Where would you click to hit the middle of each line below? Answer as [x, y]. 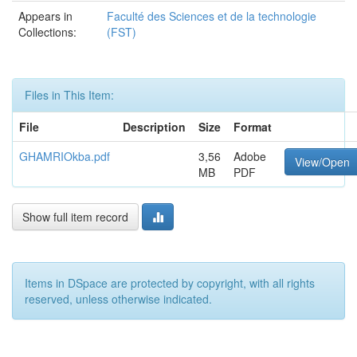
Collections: [47, 32]
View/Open [322, 162]
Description [154, 127]
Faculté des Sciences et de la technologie [212, 16]
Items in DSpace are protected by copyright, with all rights [170, 283]
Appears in [45, 16]
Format [253, 127]
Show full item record [75, 217]
